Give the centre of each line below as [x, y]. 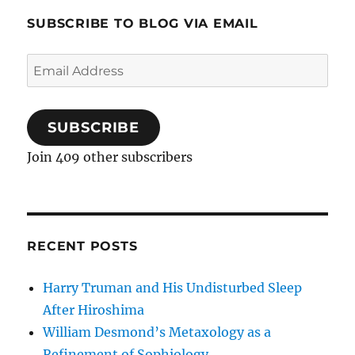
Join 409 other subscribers [110, 157]
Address [52, 87]
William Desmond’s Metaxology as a [157, 332]
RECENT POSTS [82, 246]
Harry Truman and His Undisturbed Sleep [173, 288]
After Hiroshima [94, 310]
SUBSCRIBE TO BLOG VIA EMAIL [143, 24]
